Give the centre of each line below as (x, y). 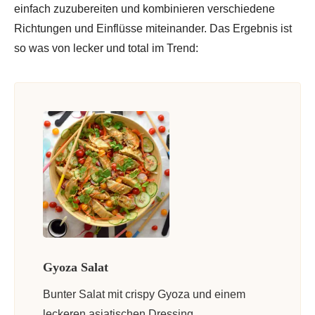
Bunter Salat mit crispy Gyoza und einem (144, 294)
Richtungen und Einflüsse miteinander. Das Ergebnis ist (153, 28)
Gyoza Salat (76, 267)
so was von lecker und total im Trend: (106, 48)
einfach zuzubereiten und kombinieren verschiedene (144, 8)
